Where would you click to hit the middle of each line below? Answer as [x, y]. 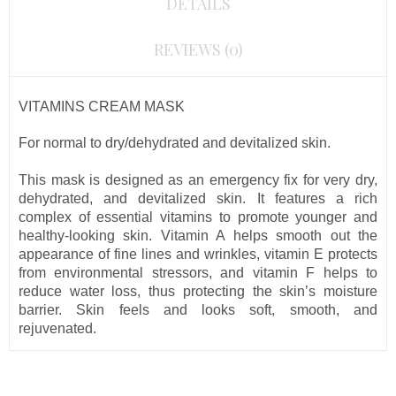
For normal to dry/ [73, 143]
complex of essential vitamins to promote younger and [198, 217]
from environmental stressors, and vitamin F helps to [198, 273]
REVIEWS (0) [198, 49]
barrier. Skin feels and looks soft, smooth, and [198, 310]
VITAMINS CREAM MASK [102, 107]
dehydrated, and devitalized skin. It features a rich [198, 198]
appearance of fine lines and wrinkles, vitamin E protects [198, 254]
